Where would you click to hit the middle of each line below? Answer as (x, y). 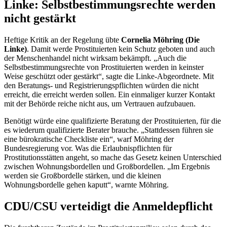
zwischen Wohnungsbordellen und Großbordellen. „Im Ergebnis (107, 167)
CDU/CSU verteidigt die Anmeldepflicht (110, 206)
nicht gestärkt (40, 18)
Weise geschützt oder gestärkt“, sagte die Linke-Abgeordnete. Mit (109, 77)
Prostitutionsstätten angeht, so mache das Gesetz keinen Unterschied (113, 158)
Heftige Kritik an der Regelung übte (62, 40)
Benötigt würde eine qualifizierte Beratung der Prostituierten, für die (112, 121)
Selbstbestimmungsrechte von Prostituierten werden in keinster (104, 67)
